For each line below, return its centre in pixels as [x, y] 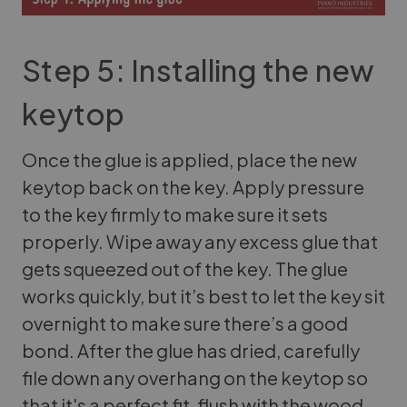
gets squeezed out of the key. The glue [185, 269]
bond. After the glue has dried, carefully [191, 351]
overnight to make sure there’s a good [185, 323]
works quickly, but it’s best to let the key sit [203, 296]
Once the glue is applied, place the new [189, 160]
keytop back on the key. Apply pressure [193, 187]
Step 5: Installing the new [198, 70]
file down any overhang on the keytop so [195, 378]
